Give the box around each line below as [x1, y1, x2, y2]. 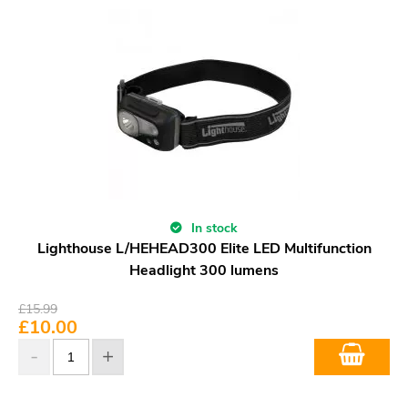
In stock [188, 219, 238, 237]
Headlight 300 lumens [129, 260, 279, 280]
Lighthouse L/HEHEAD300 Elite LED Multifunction [36, 238, 372, 259]
